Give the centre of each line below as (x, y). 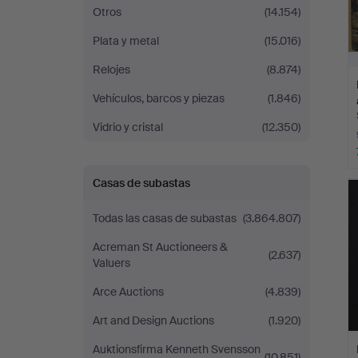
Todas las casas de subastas (165, 218)
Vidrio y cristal (128, 127)
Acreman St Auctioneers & (160, 247)
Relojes (111, 70)
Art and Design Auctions (153, 320)
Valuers (111, 263)
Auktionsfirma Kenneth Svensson (177, 349)
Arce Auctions (128, 292)
